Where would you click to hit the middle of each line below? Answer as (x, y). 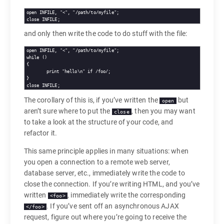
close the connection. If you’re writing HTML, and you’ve (112, 184)
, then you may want (163, 111)
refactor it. (40, 133)
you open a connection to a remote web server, (97, 162)
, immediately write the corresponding (127, 195)
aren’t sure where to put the (68, 111)
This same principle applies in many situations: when (106, 151)
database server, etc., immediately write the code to (104, 173)
